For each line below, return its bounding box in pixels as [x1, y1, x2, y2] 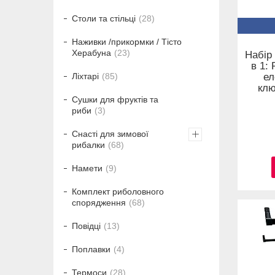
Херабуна [72, 48, 111, 58]
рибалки [72, 140, 105, 150]
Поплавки [72, 244, 110, 255]
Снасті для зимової [72, 129, 149, 139]
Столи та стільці [72, 14, 136, 24]
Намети [72, 163, 103, 174]
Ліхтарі [72, 71, 99, 82]
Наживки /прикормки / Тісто [72, 37, 182, 47]
